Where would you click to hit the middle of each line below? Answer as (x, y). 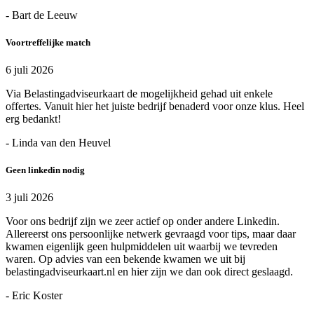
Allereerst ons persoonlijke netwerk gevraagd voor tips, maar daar (151, 234)
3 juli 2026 (29, 198)
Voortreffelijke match (48, 42)
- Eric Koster (34, 296)
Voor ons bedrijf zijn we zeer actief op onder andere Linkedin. (143, 221)
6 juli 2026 (29, 70)
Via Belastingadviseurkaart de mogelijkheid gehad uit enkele (139, 94)
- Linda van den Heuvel (58, 143)
